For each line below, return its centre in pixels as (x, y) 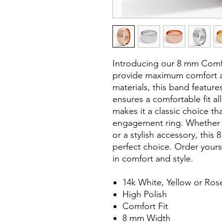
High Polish (146, 194)
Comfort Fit (145, 206)
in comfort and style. (153, 159)
